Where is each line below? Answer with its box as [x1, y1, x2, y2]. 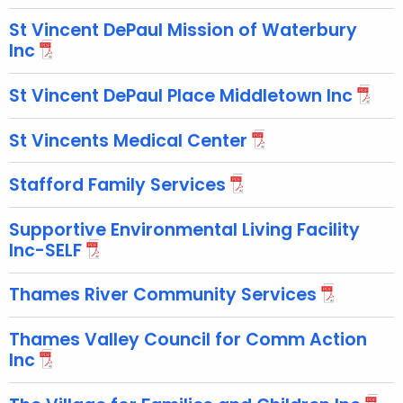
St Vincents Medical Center [9, 128, 247, 153]
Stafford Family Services [9, 173, 226, 198]
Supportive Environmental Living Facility [9, 217, 360, 242]
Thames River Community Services [9, 282, 317, 308]
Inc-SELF [9, 237, 82, 263]
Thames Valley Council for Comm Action [9, 327, 367, 352]
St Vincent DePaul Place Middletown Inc [9, 83, 353, 108]
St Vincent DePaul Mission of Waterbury [9, 18, 357, 43]
